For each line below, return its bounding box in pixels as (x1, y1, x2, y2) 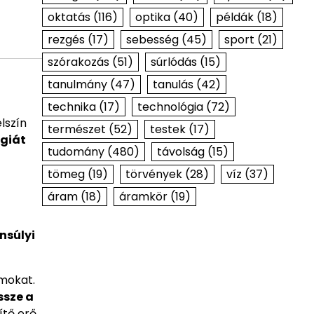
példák (215, 9, 254, 25)
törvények (125, 166, 182, 182)
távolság (156, 144, 205, 160)
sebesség (125, 32, 179, 48)
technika (47, 99, 96, 115)
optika (135, 9, 170, 25)
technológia (137, 99, 203, 115)
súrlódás (150, 54, 197, 70)
